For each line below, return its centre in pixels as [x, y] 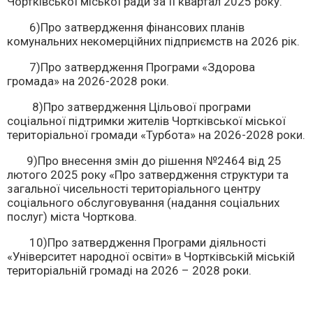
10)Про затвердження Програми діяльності [137, 242]
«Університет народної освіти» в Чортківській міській [151, 256]
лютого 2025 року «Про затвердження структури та [148, 175]
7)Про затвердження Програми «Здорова [131, 67]
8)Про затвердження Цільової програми [129, 107]
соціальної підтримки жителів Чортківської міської [146, 121]
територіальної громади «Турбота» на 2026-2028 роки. [156, 135]
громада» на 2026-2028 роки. [88, 81]
